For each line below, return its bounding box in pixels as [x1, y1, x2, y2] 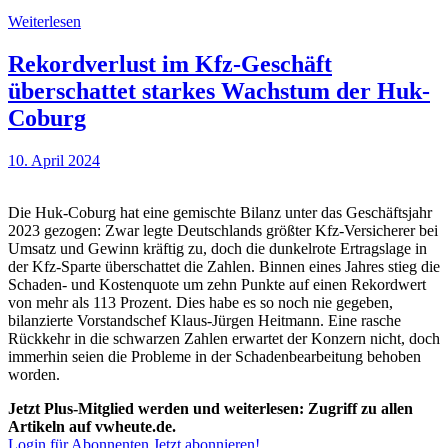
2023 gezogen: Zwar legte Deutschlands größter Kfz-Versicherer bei [8, 222, 438, 240]
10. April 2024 [8, 152, 100, 170]
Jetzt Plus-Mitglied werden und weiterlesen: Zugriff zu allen [8, 400, 413, 418]
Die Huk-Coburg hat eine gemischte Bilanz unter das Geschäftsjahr [8, 204, 432, 222]
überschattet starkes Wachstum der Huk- [8, 78, 430, 105]
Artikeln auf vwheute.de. [8, 418, 176, 436]
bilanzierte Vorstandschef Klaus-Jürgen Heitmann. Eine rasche [8, 312, 401, 330]
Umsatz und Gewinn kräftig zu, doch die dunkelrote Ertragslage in [8, 240, 427, 258]
